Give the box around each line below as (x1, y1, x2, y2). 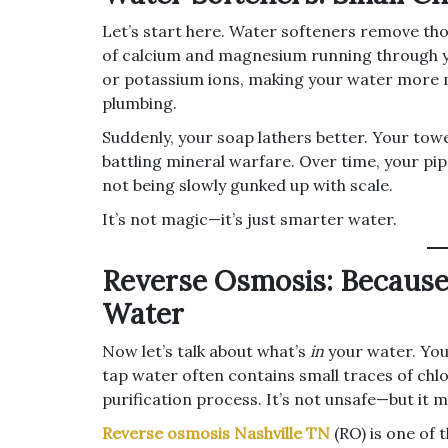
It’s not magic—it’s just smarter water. (102, 209, 397, 229)
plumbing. (102, 93, 177, 113)
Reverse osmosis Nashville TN (102, 423, 330, 443)
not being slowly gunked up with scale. (102, 175, 393, 195)
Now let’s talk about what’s (102, 341, 310, 361)
